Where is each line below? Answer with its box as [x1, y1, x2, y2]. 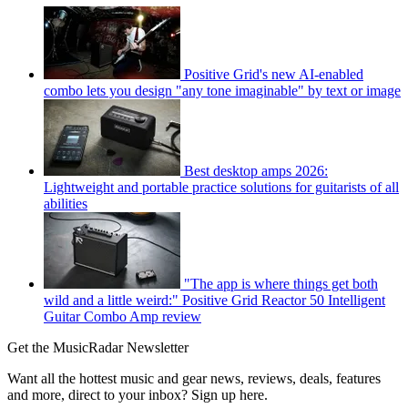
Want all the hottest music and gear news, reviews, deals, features [7, 371, 381, 387]
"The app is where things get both [184, 276, 378, 292]
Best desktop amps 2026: [184, 163, 328, 179]
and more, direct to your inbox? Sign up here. [7, 387, 268, 403]
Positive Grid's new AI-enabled [184, 66, 363, 83]
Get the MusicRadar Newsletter [7, 340, 189, 356]
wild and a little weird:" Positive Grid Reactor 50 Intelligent [44, 292, 385, 309]
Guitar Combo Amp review [44, 309, 201, 325]
